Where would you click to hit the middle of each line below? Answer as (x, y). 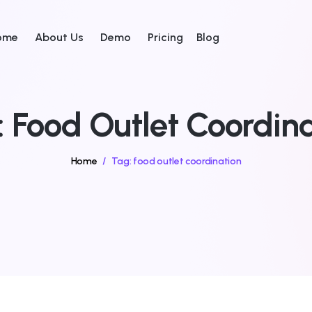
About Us (59, 37)
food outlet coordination (187, 161)
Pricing (165, 37)
